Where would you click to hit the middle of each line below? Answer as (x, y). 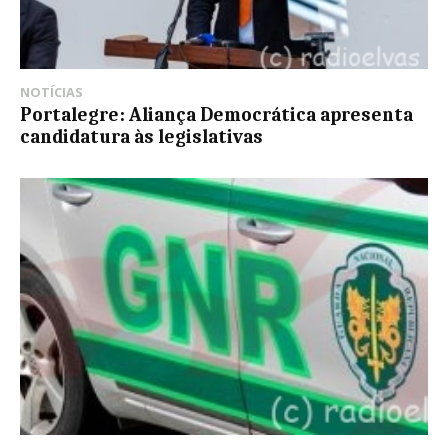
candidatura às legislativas (141, 137)
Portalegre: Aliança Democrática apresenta (216, 115)
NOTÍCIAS (51, 92)
